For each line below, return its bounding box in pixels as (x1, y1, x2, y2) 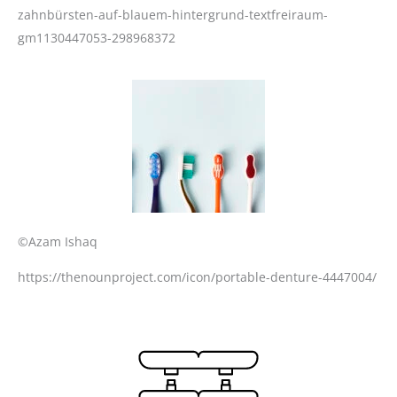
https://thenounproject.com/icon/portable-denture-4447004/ (18, 269, 377, 285)
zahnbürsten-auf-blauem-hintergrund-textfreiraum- (18, 6, 328, 23)
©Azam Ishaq (18, 233, 97, 250)
